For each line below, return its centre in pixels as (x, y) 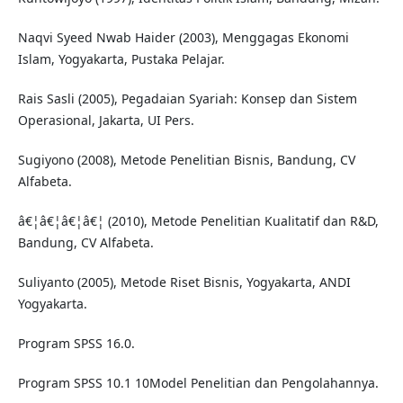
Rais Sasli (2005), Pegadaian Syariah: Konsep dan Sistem (187, 99)
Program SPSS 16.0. (76, 344)
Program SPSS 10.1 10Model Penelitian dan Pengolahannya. (198, 383)
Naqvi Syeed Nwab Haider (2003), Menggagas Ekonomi (183, 38)
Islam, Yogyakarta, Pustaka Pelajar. (121, 59)
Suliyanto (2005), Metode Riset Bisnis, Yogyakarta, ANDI (184, 282)
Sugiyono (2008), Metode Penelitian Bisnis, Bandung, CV (186, 160)
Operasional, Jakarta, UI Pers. (106, 121)
